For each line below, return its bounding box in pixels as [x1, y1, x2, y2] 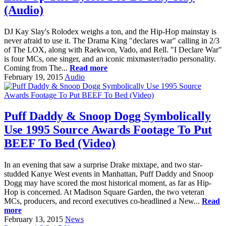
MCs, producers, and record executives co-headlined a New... [4, 197, 202, 206]
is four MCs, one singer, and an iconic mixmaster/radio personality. [4, 54, 216, 63]
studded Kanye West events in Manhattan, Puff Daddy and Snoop [4, 169, 213, 179]
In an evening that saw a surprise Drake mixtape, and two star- [4, 160, 202, 169]
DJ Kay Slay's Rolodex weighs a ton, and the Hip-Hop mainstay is [4, 27, 216, 36]
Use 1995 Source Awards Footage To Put [4, 123, 212, 137]
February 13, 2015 [4, 215, 63, 224]
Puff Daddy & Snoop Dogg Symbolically [4, 109, 211, 123]
